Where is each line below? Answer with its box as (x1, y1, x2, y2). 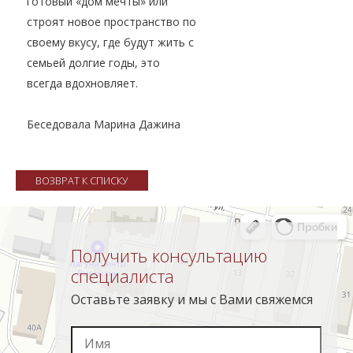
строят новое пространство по (27, 14, 196, 30)
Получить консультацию (70, 243, 267, 269)
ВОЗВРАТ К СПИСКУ (35, 173, 128, 188)
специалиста (70, 264, 174, 289)
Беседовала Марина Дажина (27, 117, 180, 132)
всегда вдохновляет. (27, 76, 138, 91)
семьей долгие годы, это (27, 55, 160, 71)
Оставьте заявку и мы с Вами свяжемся (70, 291, 313, 309)
